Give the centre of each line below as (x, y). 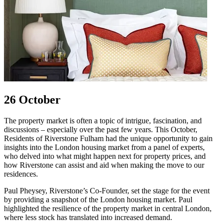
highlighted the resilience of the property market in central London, (108, 209)
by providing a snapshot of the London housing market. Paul (98, 200)
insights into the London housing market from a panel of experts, (104, 147)
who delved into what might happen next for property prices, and (105, 156)
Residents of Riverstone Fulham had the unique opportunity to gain (108, 139)
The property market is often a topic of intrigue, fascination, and (103, 121)
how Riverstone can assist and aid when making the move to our (104, 165)
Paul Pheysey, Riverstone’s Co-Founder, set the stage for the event (107, 191)
